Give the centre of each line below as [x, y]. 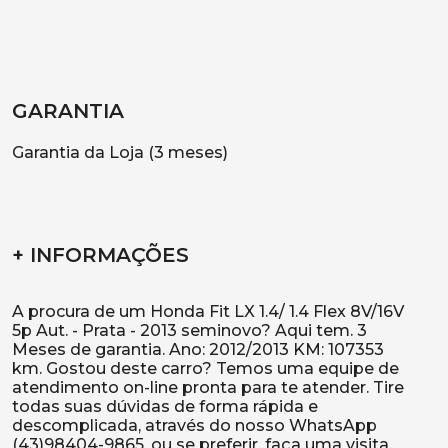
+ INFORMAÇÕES [100, 255]
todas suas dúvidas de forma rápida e [165, 406]
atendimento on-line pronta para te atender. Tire [208, 387]
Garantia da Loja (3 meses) [120, 152]
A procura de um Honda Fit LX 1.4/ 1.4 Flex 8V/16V [208, 311]
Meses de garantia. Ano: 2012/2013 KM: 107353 [198, 349]
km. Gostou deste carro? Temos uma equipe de [205, 368]
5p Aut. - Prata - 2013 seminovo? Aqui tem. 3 [189, 330]
